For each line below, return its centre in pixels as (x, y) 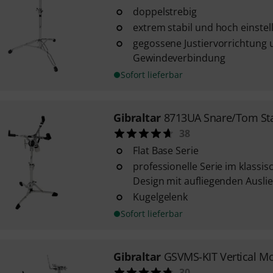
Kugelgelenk (160, 197)
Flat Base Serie (165, 151)
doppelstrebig (165, 12)
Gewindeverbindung (179, 58)
